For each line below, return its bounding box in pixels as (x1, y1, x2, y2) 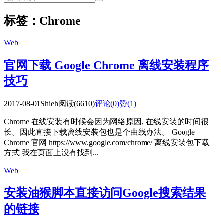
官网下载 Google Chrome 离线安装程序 (4, 58, 209, 72)
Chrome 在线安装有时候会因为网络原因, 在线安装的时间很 (4, 117, 209, 126)
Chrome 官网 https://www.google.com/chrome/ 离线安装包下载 (4, 138, 210, 147)
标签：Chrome (4, 14, 81, 27)
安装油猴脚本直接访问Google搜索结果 (4, 186, 206, 199)
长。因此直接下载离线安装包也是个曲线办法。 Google (4, 127, 195, 136)
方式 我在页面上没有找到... (4, 148, 99, 157)
